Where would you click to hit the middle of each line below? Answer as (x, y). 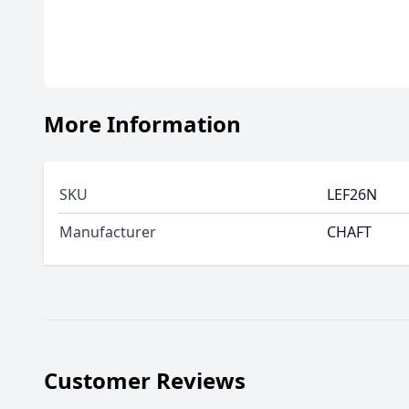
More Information (142, 124)
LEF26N (352, 194)
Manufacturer (108, 232)
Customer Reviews (145, 380)
